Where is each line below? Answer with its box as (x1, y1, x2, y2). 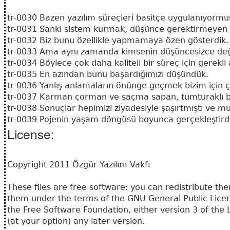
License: (7, 125, 54, 143)
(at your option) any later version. (7, 216, 145, 226)
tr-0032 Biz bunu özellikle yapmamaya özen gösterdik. (7, 35, 228, 46)
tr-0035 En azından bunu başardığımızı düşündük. (7, 69, 208, 80)
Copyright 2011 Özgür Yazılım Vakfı (7, 160, 150, 170)
